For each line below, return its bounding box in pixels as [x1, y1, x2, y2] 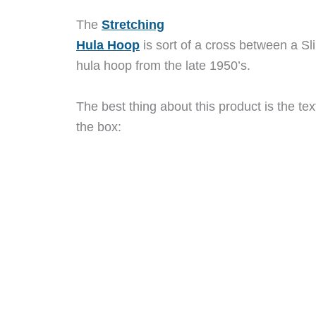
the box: [76, 119, 121, 134]
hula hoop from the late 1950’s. [76, 58, 250, 73]
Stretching [102, 17, 164, 32]
